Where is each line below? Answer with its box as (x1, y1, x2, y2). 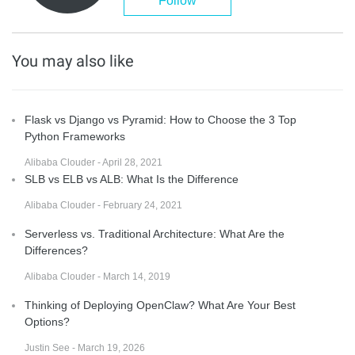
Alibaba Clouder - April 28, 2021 (25, 156, 162, 168)
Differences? (25, 243, 88, 257)
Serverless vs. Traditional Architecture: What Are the (25, 227, 284, 240)
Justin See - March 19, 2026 (25, 342, 145, 353)
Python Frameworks (25, 129, 125, 143)
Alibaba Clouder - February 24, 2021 (25, 199, 182, 211)
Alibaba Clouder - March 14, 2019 (25, 270, 170, 282)
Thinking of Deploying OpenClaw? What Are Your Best (25, 298, 296, 311)
